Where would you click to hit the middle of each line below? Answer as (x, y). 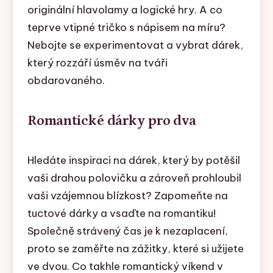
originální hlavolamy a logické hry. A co (125, 10)
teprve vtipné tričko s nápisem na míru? (126, 28)
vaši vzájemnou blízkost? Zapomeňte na (127, 196)
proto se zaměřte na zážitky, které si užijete (135, 249)
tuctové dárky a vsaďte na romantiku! (121, 214)
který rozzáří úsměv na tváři (97, 63)
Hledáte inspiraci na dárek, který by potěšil (133, 161)
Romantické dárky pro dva (112, 121)
